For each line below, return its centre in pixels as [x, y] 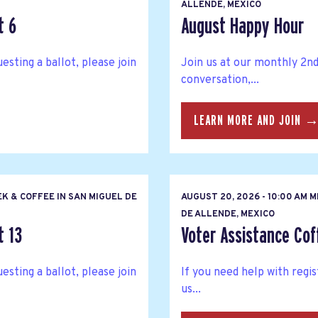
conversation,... [220, 81]
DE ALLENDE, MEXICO [228, 214]
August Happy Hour [242, 26]
